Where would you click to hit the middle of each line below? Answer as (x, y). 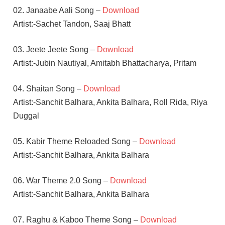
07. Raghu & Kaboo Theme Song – (76, 219)
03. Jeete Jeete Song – (55, 49)
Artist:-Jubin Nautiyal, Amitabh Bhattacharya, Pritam (104, 63)
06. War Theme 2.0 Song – (61, 180)
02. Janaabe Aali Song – (58, 10)
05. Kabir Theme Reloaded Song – (76, 141)
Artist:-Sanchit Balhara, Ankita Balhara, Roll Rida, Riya (110, 102)
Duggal (26, 116)
